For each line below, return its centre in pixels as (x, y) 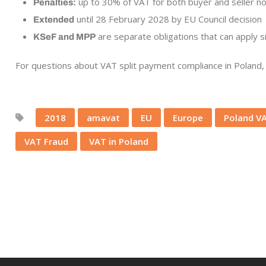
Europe (188, 118)
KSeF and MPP (64, 37)
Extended (53, 20)
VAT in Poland (118, 141)
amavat (103, 118)
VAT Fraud (46, 141)
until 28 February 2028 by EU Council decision (168, 19)
